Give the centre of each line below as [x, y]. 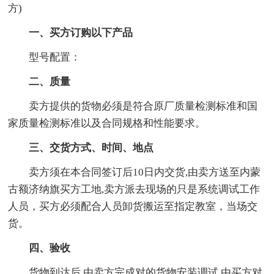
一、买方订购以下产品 [81, 32]
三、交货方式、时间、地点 [91, 147]
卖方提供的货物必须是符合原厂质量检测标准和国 [143, 106]
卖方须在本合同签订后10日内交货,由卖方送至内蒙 [145, 172]
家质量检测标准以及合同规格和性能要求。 [107, 123]
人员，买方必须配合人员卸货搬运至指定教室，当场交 [133, 206]
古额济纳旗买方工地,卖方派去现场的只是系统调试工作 [134, 189]
